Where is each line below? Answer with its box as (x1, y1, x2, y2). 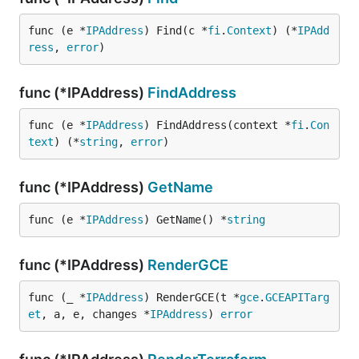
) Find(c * (143, 24, 208, 37)
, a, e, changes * (41, 308, 150, 321)
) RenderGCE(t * (143, 291, 240, 304)
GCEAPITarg (265, 291, 329, 304)
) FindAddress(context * (143, 119, 291, 131)
